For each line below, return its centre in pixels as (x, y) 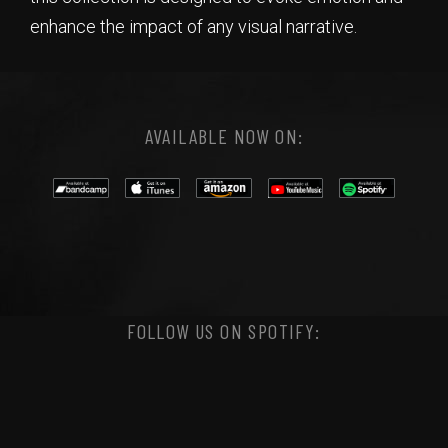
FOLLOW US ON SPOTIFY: (224, 331)
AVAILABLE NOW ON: (224, 136)
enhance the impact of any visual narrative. (193, 26)
